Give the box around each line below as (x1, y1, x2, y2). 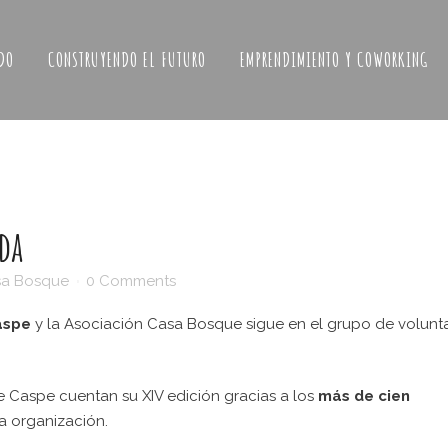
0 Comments (86, 272, 176, 290)
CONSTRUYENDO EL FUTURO (48, 47, 206, 72)
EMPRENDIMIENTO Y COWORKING (240, 47, 428, 72)
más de (318, 387, 374, 405)
